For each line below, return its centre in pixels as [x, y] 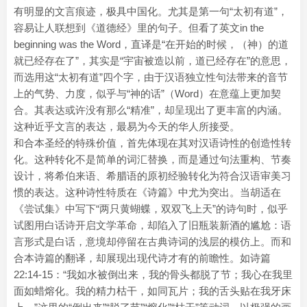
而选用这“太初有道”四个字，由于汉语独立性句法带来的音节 [151, 77]
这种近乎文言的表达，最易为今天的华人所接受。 [127, 126]
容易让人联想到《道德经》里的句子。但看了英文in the [139, 28]
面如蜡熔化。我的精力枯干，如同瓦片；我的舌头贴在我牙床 [152, 291]
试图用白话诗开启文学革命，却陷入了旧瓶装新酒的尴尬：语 [152, 225]
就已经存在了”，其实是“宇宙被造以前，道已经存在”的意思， [152, 61]
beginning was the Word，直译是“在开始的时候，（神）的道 [151, 44]
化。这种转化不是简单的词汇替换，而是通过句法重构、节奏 [152, 159]
